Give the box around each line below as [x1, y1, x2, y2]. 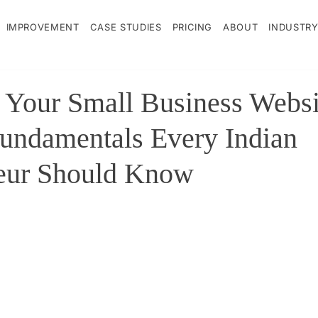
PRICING [172, 21, 213, 33]
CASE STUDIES [89, 21, 162, 33]
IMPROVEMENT [6, 21, 79, 33]
